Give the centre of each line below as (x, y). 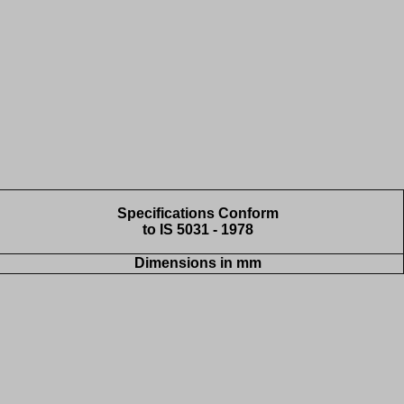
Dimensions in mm (198, 263)
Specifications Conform (198, 214)
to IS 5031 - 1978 (198, 230)
